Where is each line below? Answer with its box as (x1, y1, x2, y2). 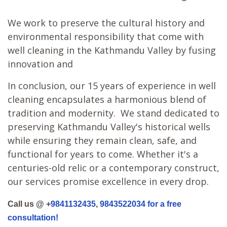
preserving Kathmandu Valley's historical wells (8, 121, 210, 133)
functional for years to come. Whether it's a (8, 148, 198, 161)
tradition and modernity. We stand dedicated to (8, 107, 219, 120)
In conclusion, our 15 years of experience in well (8, 80, 216, 92)
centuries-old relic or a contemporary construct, (8, 162, 219, 174)
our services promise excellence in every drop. (8, 175, 209, 188)
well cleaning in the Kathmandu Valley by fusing (8, 44, 216, 57)
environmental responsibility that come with (8, 30, 204, 43)
